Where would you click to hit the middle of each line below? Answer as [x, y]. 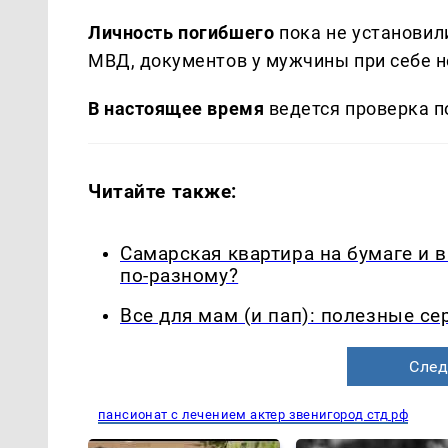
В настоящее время [176, 108]
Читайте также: [163, 191]
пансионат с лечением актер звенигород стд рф [253, 415]
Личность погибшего [181, 32]
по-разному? [179, 275]
